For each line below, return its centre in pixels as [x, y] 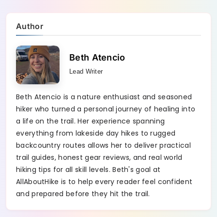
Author [30, 26]
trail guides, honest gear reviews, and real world [99, 157]
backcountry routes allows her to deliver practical [103, 145]
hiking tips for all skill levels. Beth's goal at [88, 169]
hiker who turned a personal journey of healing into [106, 109]
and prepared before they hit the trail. [83, 194]
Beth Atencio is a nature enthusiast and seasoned [104, 97]
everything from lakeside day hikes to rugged [96, 133]
